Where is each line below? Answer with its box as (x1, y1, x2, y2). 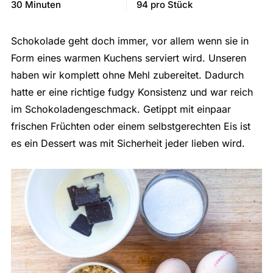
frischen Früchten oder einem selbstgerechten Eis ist (10, 119, 250, 132)
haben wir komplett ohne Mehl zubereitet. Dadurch (10, 68, 244, 81)
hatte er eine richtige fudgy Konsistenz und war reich (10, 85, 253, 98)
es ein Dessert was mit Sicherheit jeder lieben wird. (10, 136, 245, 149)
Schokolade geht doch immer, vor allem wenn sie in (10, 34, 249, 47)
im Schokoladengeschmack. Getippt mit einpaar (10, 102, 231, 115)
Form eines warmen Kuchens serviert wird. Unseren (10, 51, 246, 64)
